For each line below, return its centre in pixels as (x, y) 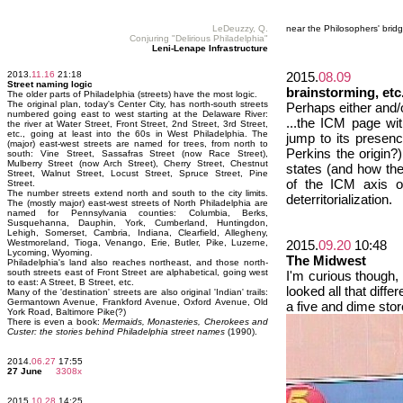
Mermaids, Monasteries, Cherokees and (185, 322)
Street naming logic (50, 84)
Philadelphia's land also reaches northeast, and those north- (138, 262)
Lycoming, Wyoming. (50, 252)
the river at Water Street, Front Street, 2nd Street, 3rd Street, (138, 124)
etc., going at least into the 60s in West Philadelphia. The (138, 134)
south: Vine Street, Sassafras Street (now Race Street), (138, 153)
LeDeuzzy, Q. (240, 28)
